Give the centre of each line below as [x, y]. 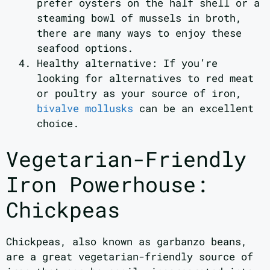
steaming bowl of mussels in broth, [139, 17]
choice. [58, 123]
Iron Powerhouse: [107, 184]
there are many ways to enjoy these [139, 33]
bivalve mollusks [85, 108]
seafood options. [85, 48]
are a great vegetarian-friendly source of [130, 257]
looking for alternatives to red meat [145, 78]
